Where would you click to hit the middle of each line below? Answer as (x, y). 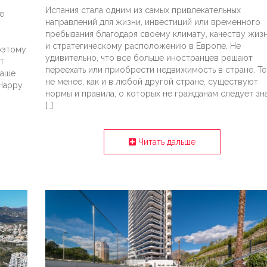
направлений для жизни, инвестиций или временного (153, 22)
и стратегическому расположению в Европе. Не (143, 46)
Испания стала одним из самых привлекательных (143, 10)
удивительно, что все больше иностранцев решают (149, 58)
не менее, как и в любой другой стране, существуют (151, 82)
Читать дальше (165, 142)
